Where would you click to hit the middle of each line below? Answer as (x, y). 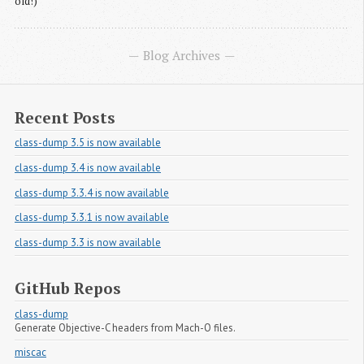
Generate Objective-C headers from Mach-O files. (125, 327)
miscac (30, 353)
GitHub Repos (68, 288)
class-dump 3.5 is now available (88, 143)
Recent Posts (65, 117)
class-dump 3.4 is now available (88, 167)
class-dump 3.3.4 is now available (92, 193)
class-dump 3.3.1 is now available (92, 218)
